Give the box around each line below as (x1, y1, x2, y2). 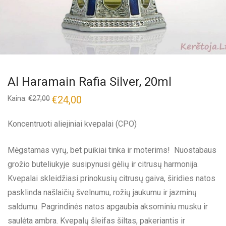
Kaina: (8, 94, 28, 102)
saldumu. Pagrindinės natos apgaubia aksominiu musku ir (8, 201, 208, 211)
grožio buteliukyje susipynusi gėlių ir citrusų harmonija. (8, 159, 199, 169)
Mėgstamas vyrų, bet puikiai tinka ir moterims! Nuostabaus (8, 145, 216, 155)
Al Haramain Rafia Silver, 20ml (8, 74, 172, 89)
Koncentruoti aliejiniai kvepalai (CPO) (8, 119, 137, 129)
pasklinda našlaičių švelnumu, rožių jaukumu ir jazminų (8, 187, 197, 197)
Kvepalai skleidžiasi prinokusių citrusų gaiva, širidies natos (8, 173, 215, 183)
